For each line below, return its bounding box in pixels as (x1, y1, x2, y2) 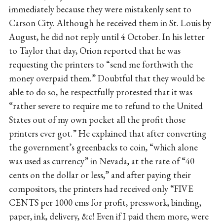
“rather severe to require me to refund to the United (8, 99, 203, 112)
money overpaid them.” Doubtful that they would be (8, 72, 205, 84)
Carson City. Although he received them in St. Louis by (8, 16, 211, 29)
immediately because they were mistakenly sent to (8, 2, 191, 15)
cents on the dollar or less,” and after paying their (8, 168, 191, 181)
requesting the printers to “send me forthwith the (8, 58, 193, 71)
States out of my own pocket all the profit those (8, 113, 185, 126)
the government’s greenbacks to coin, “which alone (8, 141, 198, 153)
